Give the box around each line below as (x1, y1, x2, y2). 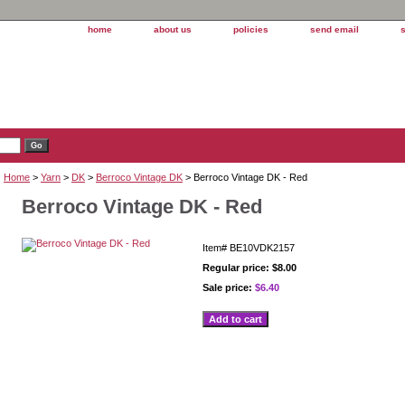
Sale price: (202, 282, 255, 293)
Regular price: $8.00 (202, 262, 297, 273)
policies (233, 24, 268, 34)
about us (154, 24, 192, 34)
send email (310, 24, 359, 34)
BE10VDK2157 (230, 242, 295, 253)
